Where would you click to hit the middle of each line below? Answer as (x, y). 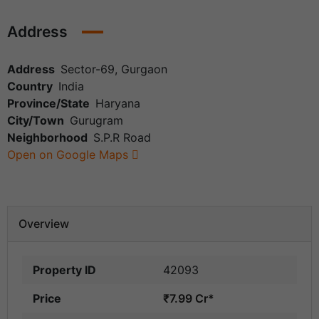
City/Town (36, 121)
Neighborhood (47, 138)
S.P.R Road (122, 138)
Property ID (64, 270)
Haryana (118, 104)
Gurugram (96, 121)
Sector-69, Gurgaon (114, 69)
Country (30, 87)
